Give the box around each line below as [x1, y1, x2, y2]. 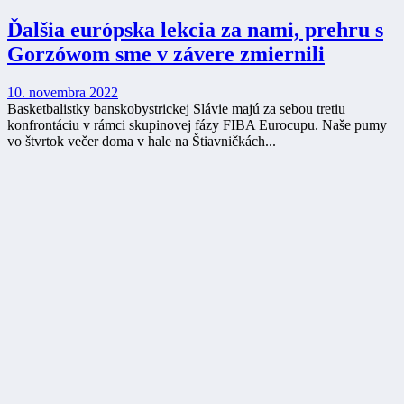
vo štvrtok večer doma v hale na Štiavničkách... [7, 133, 276, 150]
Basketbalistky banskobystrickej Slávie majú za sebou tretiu [7, 101, 345, 117]
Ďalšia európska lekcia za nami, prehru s [7, 18, 383, 42]
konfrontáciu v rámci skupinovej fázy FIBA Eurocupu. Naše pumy [7, 117, 387, 133]
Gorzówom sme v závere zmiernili [7, 42, 325, 67]
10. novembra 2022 [7, 85, 118, 101]
